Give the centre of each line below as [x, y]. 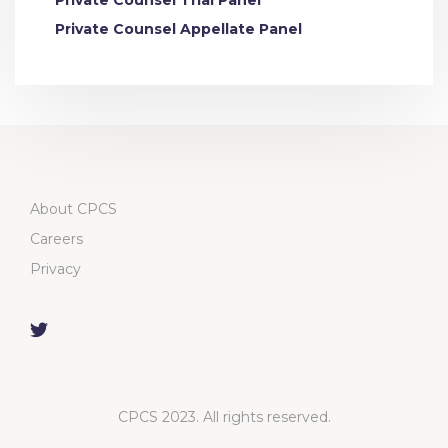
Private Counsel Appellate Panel [178, 29]
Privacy [55, 269]
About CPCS [73, 209]
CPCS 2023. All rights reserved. [224, 417]
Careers [56, 239]
